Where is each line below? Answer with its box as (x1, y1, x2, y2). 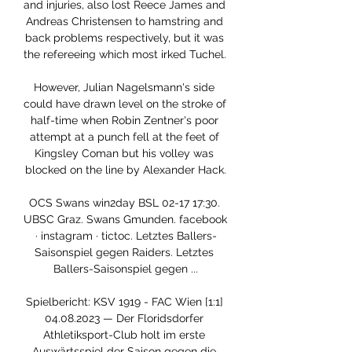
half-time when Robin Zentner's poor (30, 114, 218, 127)
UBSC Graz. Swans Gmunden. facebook (24, 213, 227, 226)
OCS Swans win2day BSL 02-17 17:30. (28, 196, 220, 210)
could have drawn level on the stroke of (24, 97, 226, 111)
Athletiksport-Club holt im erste (43, 328, 205, 342)
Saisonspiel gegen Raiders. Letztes (35, 246, 214, 259)
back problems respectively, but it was (24, 31, 224, 45)
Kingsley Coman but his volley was (35, 147, 214, 160)
